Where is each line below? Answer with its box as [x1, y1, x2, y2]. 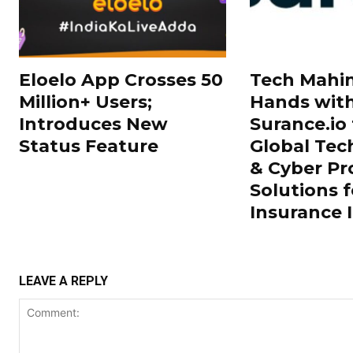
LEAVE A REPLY [19, 273, 108, 288]
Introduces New [19, 113, 168, 135]
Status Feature [19, 135, 158, 157]
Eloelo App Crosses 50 [19, 69, 223, 91]
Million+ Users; [19, 91, 152, 113]
